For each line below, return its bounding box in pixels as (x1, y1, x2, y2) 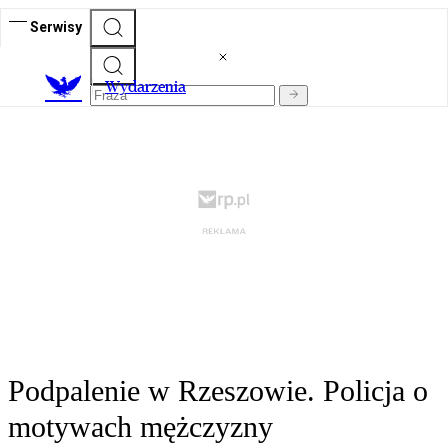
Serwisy (30, 18, 82, 35)
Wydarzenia (105, 77, 186, 97)
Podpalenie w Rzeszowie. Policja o (8, 374, 428, 408)
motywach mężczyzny (8, 410, 273, 444)
